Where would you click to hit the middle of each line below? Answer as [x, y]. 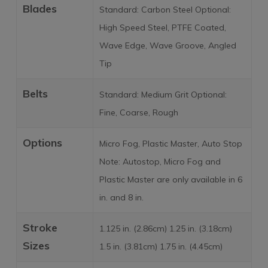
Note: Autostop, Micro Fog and [160, 161]
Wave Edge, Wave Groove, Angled [167, 45]
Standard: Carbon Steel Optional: [165, 9]
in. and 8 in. [121, 197]
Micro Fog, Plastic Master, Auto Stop [170, 143]
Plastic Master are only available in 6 [170, 179]
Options [42, 142]
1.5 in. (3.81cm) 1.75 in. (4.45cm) [161, 246]
